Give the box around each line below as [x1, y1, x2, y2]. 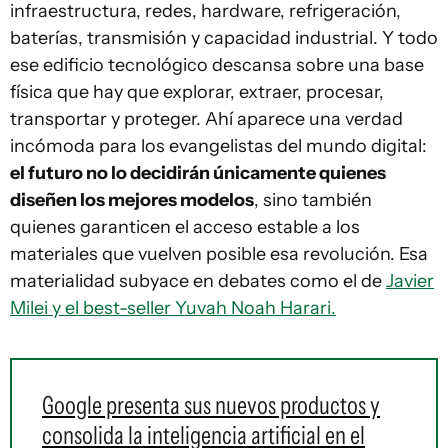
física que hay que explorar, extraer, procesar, [10, 81, 384, 104]
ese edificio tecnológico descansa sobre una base [10, 54, 424, 77]
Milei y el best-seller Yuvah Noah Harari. [10, 297, 336, 320]
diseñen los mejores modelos [10, 189, 254, 212]
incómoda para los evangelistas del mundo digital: [10, 135, 427, 158]
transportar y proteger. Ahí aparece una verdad [10, 108, 403, 131]
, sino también [254, 189, 372, 212]
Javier [386, 270, 434, 293]
